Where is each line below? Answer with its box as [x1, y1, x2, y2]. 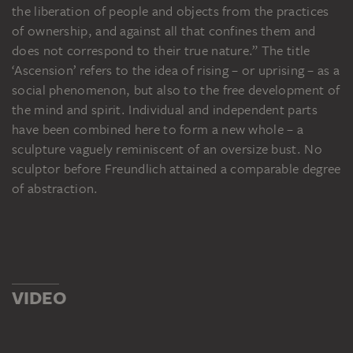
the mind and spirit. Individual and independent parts [12, 100, 318, 118]
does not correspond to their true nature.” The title [12, 41, 310, 59]
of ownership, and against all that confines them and [12, 21, 316, 39]
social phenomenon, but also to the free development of [12, 80, 340, 98]
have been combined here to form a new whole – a [12, 120, 304, 138]
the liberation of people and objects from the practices [12, 2, 329, 20]
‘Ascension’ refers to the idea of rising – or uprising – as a [12, 61, 340, 79]
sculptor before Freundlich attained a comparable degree [12, 159, 341, 177]
